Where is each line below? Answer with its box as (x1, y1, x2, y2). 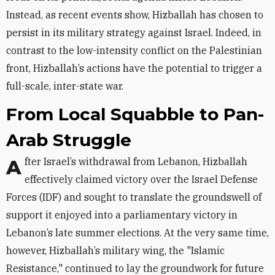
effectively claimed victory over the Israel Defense (25, 173, 258, 185)
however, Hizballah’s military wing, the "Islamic (6, 244, 225, 257)
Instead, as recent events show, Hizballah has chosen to (6, 9, 263, 21)
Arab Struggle (6, 130, 131, 150)
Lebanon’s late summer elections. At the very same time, (6, 227, 269, 239)
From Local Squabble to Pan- (6, 104, 264, 125)
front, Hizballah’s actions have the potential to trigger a (6, 62, 262, 74)
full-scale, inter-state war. (6, 80, 123, 92)
